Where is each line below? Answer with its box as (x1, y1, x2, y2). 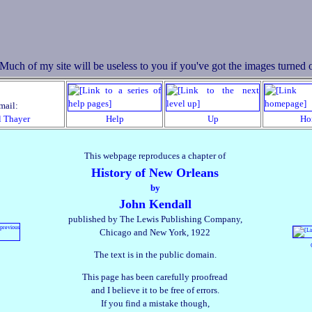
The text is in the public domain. (93, 249, 217, 260)
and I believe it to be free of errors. (91, 285, 219, 295)
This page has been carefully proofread (82, 272, 228, 282)
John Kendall (118, 197, 192, 212)
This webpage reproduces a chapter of (84, 151, 226, 162)
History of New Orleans (91, 166, 219, 180)
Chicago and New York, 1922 (100, 228, 210, 238)
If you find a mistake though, (100, 298, 210, 309)
